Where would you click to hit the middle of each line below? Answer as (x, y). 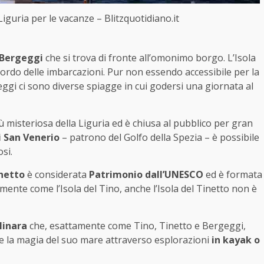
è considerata (57, 174)
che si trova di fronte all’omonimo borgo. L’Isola (149, 57)
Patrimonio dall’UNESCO (147, 174)
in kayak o (236, 240)
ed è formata (234, 174)
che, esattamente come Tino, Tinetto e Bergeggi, (136, 225)
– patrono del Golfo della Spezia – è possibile (159, 137)
